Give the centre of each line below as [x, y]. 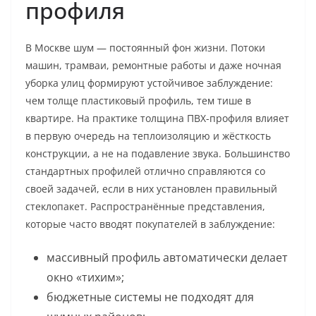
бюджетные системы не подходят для [150, 297]
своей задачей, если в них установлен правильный [151, 189]
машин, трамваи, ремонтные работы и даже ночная [153, 65]
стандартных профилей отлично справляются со [145, 171]
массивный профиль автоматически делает [167, 257]
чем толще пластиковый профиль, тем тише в [138, 101]
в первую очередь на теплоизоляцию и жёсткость [148, 136]
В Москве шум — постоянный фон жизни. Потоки [145, 48]
